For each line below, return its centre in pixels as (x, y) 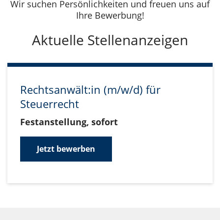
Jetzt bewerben (66, 149)
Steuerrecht (50, 104)
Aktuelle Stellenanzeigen (110, 40)
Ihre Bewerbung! (110, 15)
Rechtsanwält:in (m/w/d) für (90, 89)
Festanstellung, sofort (69, 122)
